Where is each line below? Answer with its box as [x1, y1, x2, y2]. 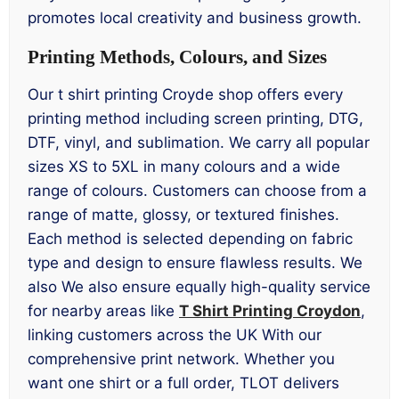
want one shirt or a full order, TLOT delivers [28, 374, 339, 393]
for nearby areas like [28, 302, 179, 321]
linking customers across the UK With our [28, 326, 322, 345]
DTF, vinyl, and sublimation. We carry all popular [28, 134, 370, 152]
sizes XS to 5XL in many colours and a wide [28, 158, 340, 176]
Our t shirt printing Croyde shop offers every [28, 85, 343, 104]
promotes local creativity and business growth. [28, 9, 362, 28]
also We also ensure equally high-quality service [28, 278, 370, 297]
